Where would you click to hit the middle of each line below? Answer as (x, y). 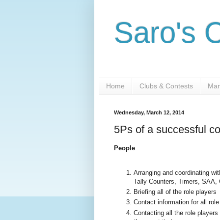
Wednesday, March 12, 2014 (149, 112)
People (124, 148)
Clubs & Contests (166, 86)
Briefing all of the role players (175, 192)
